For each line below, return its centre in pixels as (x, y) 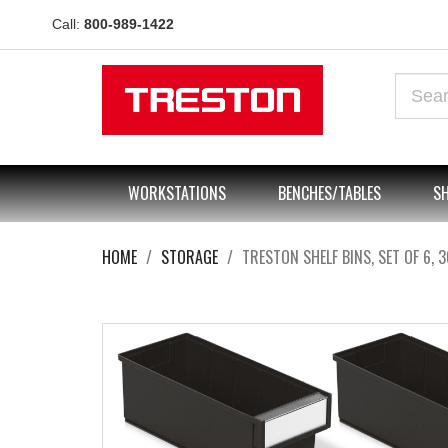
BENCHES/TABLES (329, 193)
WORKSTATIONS (177, 193)
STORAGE (189, 257)
